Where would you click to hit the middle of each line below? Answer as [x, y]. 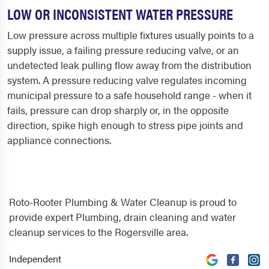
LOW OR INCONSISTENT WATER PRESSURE [120, 14]
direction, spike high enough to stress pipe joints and [125, 125]
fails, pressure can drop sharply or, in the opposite [118, 110]
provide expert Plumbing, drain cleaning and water [122, 217]
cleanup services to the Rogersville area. [98, 232]
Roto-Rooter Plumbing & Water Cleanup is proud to [123, 202]
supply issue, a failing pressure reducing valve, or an [123, 50]
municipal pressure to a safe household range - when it [129, 95]
